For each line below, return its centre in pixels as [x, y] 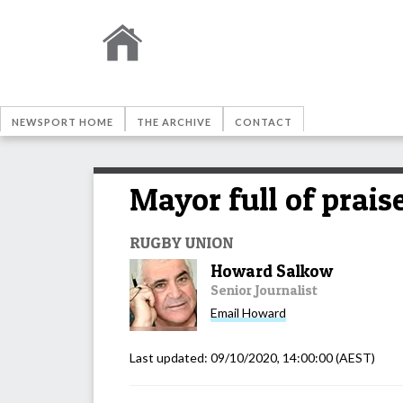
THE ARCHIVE [174, 122]
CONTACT [264, 122]
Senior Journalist [264, 290]
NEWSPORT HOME [63, 122]
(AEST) [354, 357]
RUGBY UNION [181, 242]
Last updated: [170, 357]
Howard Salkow [272, 271]
